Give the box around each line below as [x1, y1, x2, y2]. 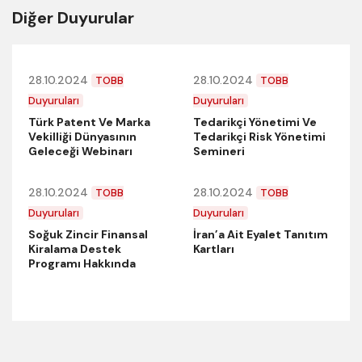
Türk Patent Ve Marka [28, 115, 150, 130]
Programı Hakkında [28, 256, 136, 271]
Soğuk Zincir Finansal [28, 227, 148, 242]
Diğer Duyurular [12, 7, 134, 29]
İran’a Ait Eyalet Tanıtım [193, 227, 328, 242]
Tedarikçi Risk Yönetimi [193, 129, 326, 145]
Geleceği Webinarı [28, 144, 133, 159]
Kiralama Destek [28, 242, 121, 257]
